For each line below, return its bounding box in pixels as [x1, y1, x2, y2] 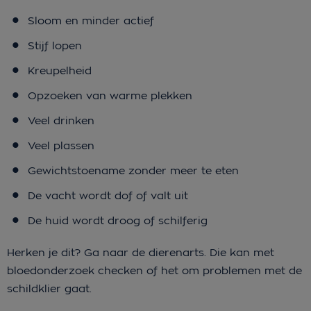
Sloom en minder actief [28, 14, 158, 28]
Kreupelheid [28, 64, 95, 78]
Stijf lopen [28, 39, 85, 53]
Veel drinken [28, 114, 98, 128]
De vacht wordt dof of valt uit [28, 189, 192, 203]
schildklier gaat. [7, 282, 95, 296]
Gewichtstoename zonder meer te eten [28, 164, 242, 178]
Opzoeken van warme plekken [28, 89, 196, 103]
